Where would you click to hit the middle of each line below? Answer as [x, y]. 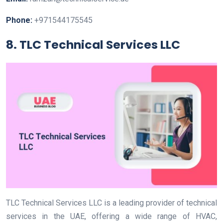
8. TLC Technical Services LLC [93, 45]
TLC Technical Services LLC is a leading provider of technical [111, 203]
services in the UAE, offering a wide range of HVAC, [111, 216]
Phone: [20, 20]
